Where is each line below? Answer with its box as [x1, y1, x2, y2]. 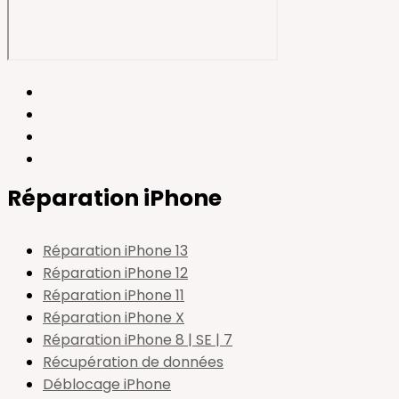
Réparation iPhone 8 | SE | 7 [43, 330, 232, 350]
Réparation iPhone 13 [43, 240, 188, 261]
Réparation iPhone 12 [43, 263, 188, 283]
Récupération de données [43, 352, 224, 372]
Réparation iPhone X [43, 307, 184, 328]
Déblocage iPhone [43, 374, 171, 395]
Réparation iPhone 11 [43, 285, 184, 305]
